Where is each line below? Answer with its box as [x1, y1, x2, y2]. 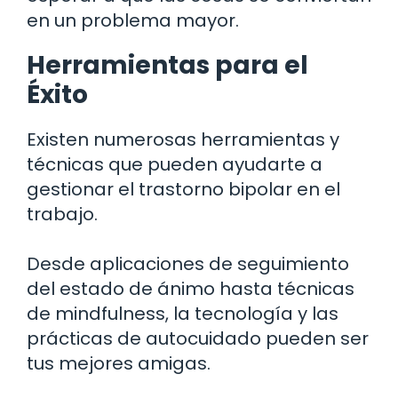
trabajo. [27, 201, 98, 227]
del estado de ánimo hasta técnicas [27, 275, 354, 301]
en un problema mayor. [27, 7, 239, 33]
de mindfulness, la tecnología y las [27, 300, 338, 326]
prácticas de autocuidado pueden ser [27, 325, 369, 351]
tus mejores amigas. [27, 350, 211, 376]
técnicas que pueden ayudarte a [27, 151, 322, 177]
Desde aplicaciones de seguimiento [27, 251, 349, 276]
